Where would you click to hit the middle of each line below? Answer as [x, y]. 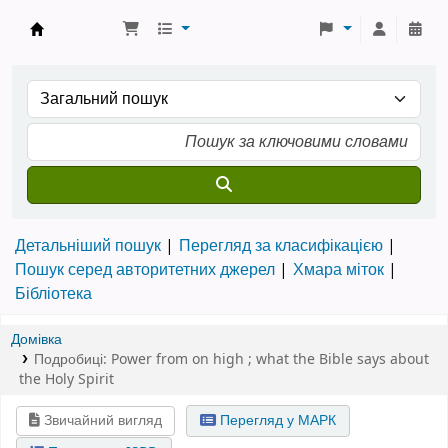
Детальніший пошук [88, 246]
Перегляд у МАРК [275, 420]
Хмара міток [338, 270]
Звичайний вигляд [101, 420]
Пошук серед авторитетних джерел [145, 270]
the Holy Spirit [66, 379]
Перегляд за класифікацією [281, 246]
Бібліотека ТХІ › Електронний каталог [200, 50]
